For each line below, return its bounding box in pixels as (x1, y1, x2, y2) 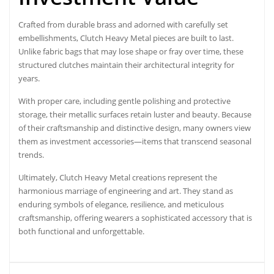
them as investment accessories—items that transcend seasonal (18, 135, 251, 147)
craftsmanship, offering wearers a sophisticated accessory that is (18, 212, 252, 223)
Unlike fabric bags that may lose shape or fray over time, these (18, 45, 243, 57)
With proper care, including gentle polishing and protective (18, 95, 231, 106)
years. (18, 72, 40, 84)
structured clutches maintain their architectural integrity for (18, 59, 234, 70)
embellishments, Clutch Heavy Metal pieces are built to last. (18, 32, 234, 43)
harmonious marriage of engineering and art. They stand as (18, 185, 233, 196)
